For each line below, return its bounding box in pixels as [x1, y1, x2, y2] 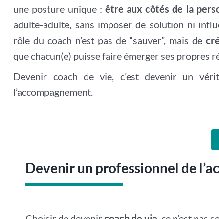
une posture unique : [13, 3, 105, 15]
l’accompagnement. [13, 86, 93, 98]
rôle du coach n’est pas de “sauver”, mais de [13, 34, 206, 46]
